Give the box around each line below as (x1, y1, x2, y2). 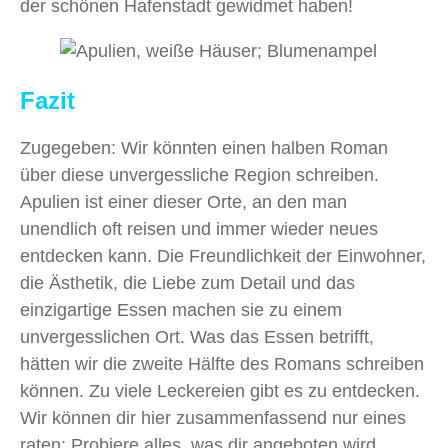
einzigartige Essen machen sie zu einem (20, 300, 342, 321)
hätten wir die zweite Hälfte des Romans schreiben (20, 354, 424, 375)
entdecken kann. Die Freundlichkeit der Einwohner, (20, 246, 426, 267)
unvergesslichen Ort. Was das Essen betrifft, (20, 327, 374, 348)
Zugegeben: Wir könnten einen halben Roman (20, 138, 388, 159)
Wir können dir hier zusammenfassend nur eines (20, 408, 406, 429)
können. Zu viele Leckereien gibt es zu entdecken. (20, 381, 420, 402)
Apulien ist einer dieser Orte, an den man (20, 192, 347, 213)
